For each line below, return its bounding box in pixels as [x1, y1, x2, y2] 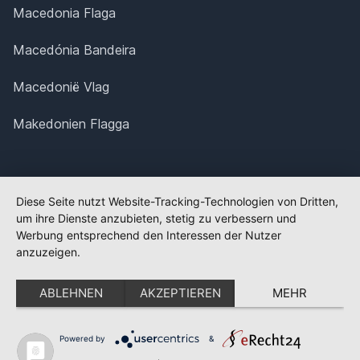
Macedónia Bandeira [13, 42, 136, 58]
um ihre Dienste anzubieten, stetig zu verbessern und [16, 211, 297, 225]
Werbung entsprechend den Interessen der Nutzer [16, 228, 281, 242]
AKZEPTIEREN [139, 285, 221, 301]
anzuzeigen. [16, 245, 80, 259]
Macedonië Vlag [13, 79, 109, 95]
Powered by [59, 333, 105, 343]
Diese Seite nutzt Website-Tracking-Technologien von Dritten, [16, 194, 338, 208]
